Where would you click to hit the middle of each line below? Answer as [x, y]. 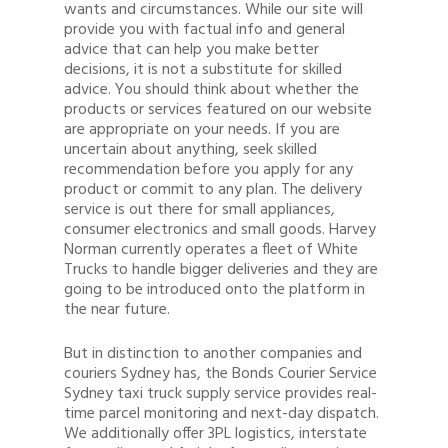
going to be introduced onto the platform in [214, 290]
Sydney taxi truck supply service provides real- [220, 394]
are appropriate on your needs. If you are [202, 130]
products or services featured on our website [218, 110]
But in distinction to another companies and [213, 354]
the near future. [117, 310]
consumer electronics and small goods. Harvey [220, 230]
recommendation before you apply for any [208, 170]
